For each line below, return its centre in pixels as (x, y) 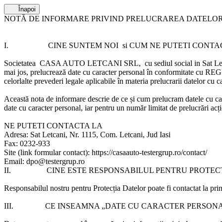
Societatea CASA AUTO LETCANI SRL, (74, 63)
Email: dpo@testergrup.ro (44, 161)
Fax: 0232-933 (27, 143)
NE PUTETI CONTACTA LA (54, 126)
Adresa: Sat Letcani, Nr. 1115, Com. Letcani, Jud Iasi (88, 135)
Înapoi (27, 9)
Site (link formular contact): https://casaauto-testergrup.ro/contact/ (106, 152)
